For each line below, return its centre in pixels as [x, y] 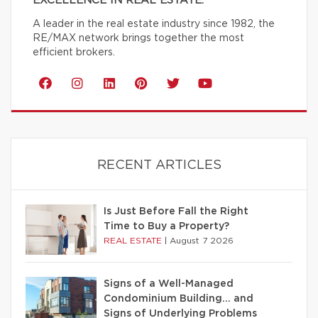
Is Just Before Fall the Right [176, 211]
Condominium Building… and [179, 298]
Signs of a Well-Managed [169, 284]
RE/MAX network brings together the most [138, 38]
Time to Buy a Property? [166, 226]
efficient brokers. [74, 52]
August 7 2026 [202, 240]
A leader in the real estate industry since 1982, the [154, 24]
